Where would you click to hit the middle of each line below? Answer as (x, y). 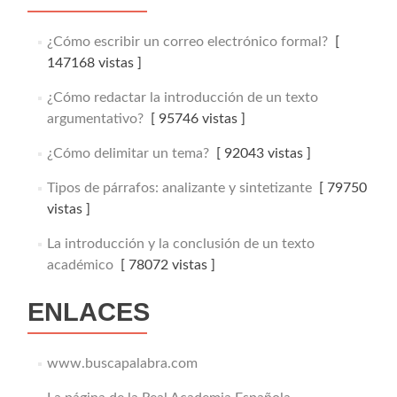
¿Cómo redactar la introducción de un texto (182, 97)
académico (80, 265)
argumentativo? (95, 119)
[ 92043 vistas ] (260, 153)
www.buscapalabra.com (122, 363)
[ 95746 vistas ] (194, 119)
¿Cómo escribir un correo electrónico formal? (187, 42)
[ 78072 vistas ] (164, 265)
